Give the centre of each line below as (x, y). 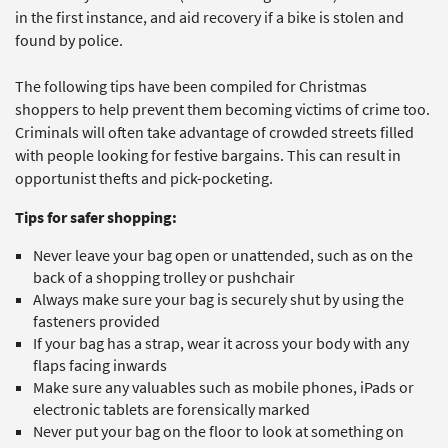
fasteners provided (96, 321)
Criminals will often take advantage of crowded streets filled (214, 132)
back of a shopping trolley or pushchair (164, 277)
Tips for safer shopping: (96, 217)
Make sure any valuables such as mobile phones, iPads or (223, 387)
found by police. (69, 40)
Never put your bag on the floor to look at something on (218, 431)
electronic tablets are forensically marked (171, 409)
